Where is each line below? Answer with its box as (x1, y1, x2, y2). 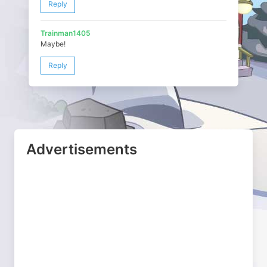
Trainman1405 (41, 29, 91, 38)
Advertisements (26, 141, 137, 158)
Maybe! (41, 39, 66, 48)
